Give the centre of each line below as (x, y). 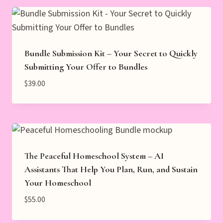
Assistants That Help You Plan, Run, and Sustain (111, 169)
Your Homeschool (58, 183)
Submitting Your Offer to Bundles (86, 66)
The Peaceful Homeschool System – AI (94, 156)
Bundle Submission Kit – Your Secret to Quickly (111, 53)
